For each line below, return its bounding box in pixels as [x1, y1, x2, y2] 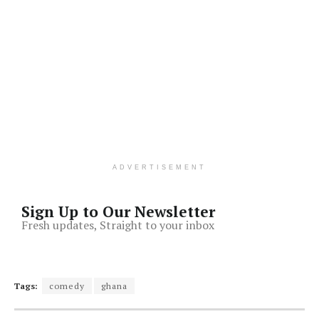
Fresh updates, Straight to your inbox [21, 217, 214, 234]
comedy [49, 281, 85, 292]
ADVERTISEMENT [113, 164, 206, 172]
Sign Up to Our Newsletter [21, 202, 215, 222]
